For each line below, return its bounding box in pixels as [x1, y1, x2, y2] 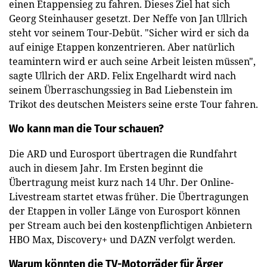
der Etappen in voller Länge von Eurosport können [9, 204, 240, 218]
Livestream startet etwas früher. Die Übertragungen [9, 190, 249, 203]
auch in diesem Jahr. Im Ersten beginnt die [9, 161, 203, 175]
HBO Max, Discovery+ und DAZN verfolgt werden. [9, 232, 235, 246]
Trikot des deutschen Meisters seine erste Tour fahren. [9, 97, 258, 111]
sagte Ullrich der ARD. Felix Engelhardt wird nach [9, 69, 236, 82]
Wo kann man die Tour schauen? [9, 122, 164, 135]
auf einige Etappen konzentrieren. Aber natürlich [9, 40, 235, 54]
